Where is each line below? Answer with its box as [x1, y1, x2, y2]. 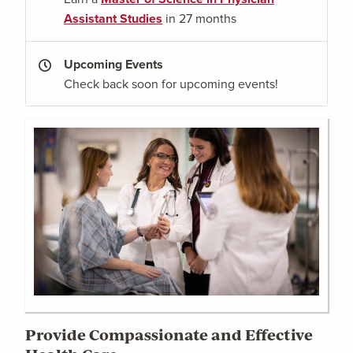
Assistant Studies [64, 9, 162, 28]
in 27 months [162, 9, 236, 27]
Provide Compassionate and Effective [25, 325, 313, 345]
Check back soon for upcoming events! [64, 74, 278, 92]
